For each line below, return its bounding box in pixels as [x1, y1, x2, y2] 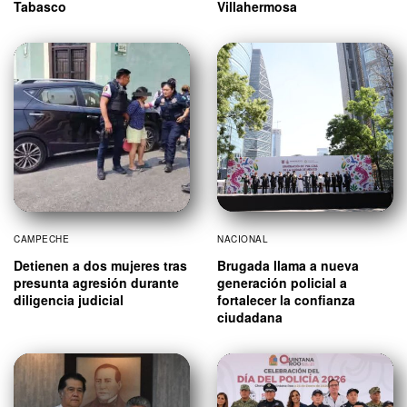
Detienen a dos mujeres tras [14, 255, 187, 274]
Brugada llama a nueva [217, 255, 359, 274]
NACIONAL [217, 232, 268, 245]
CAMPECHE [14, 232, 69, 245]
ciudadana [217, 307, 283, 326]
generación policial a [217, 273, 347, 292]
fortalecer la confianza [217, 290, 355, 309]
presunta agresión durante [14, 273, 179, 292]
